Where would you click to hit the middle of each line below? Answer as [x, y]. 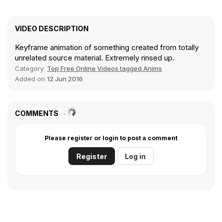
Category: [31, 69]
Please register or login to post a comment [111, 138]
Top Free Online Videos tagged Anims [105, 69]
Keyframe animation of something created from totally [107, 48]
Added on [31, 79]
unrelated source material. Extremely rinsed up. [95, 58]
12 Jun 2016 [65, 79]
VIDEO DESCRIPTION [52, 29]
